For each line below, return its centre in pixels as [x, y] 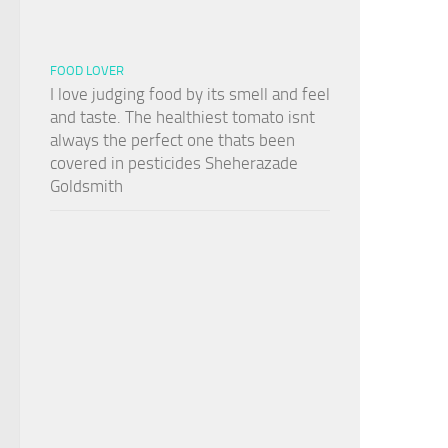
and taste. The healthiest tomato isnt [182, 117]
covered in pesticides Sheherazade [174, 163]
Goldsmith [86, 186]
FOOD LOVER [87, 71]
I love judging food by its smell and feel [190, 94]
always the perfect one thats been [172, 140]
